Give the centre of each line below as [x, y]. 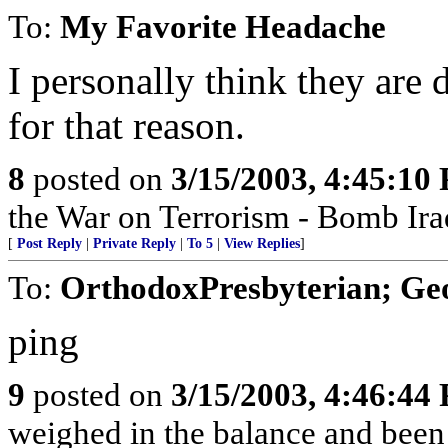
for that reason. [126, 125]
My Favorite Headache [223, 26]
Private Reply [134, 243]
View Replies [262, 243]
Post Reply [49, 243]
